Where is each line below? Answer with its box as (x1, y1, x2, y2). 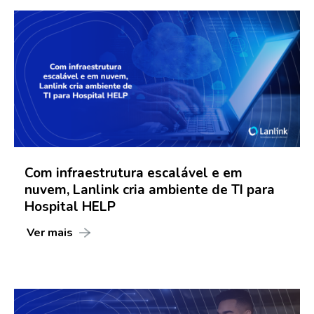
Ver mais (26, 224, 73, 240)
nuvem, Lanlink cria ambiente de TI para (25, 180, 275, 199)
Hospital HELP (25, 197, 116, 216)
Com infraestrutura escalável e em (25, 163, 243, 182)
